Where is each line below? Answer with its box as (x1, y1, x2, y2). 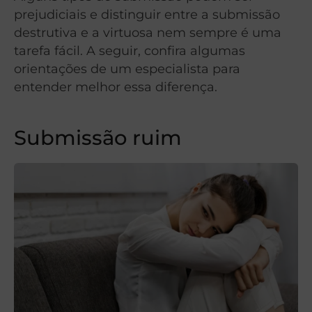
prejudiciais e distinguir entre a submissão (14, 6, 280, 22)
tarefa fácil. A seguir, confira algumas (14, 42, 245, 58)
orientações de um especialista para (14, 61, 240, 76)
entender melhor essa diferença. (14, 79, 217, 94)
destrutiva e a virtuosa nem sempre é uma (14, 24, 281, 40)
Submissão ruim (14, 125, 182, 150)
